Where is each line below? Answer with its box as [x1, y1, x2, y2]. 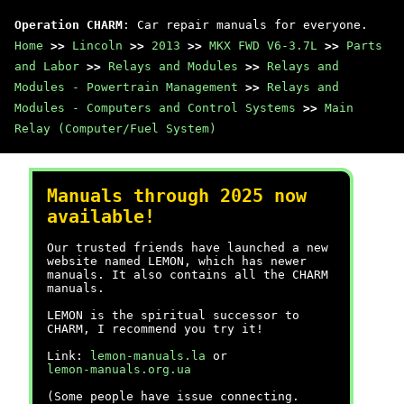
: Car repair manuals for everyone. [123, 18, 368, 32]
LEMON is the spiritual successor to [47, 308, 299, 322]
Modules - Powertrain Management [14, 80, 238, 94]
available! [47, 207, 155, 227]
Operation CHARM [14, 18, 123, 32]
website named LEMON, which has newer [47, 254, 307, 268]
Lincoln [72, 39, 123, 52]
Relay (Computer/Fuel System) [14, 122, 216, 135]
